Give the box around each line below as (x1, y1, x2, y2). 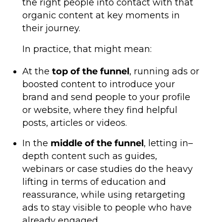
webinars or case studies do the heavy (22, 164, 193, 174)
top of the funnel (52, 66, 129, 77)
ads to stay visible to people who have (22, 202, 192, 213)
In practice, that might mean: (22, 44, 152, 55)
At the (22, 66, 52, 77)
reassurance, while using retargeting (22, 189, 185, 200)
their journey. (22, 23, 80, 34)
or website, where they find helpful (22, 105, 177, 115)
